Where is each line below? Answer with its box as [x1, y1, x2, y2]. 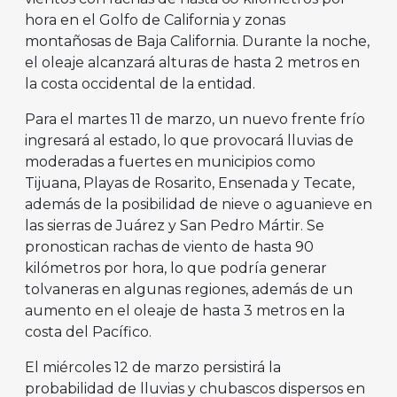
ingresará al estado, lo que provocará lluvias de [25, 132, 354, 150]
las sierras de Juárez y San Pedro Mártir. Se [25, 217, 324, 235]
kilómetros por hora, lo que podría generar [25, 260, 327, 277]
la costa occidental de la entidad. [25, 75, 255, 93]
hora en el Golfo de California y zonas [25, 12, 285, 29]
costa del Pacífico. [25, 323, 152, 341]
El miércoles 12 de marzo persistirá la [25, 359, 281, 377]
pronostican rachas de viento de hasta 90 [25, 238, 314, 256]
